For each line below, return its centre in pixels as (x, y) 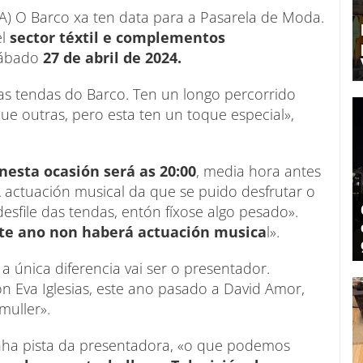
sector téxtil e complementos (117, 38)
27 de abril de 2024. (112, 58)
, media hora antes (258, 171)
